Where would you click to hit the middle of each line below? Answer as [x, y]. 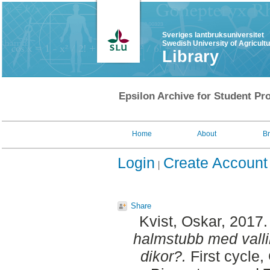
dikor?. [163, 256]
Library [190, 57]
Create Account [215, 163]
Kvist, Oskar [180, 221]
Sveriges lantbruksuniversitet [213, 35]
